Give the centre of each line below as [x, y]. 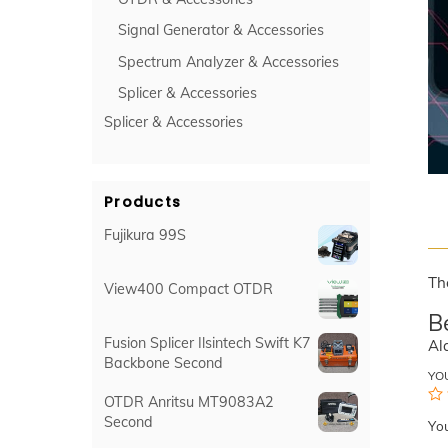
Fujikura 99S [145, 234]
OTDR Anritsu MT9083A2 [189, 401]
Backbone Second [163, 363]
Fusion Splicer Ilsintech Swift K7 [207, 343]
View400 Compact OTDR [188, 289]
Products [143, 201]
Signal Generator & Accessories [221, 30]
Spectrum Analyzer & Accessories [229, 61]
